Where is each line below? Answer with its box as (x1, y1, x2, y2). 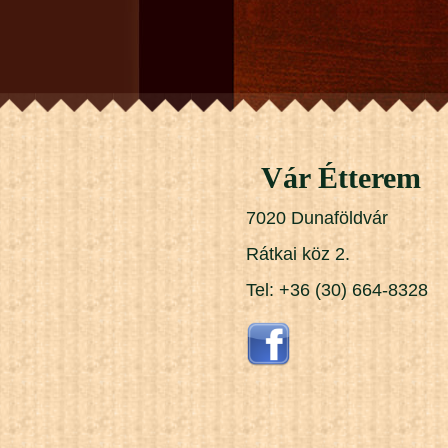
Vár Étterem (261, 161, 421, 195)
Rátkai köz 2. (246, 244, 350, 265)
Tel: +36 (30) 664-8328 (246, 280, 428, 301)
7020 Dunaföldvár (246, 208, 388, 229)
